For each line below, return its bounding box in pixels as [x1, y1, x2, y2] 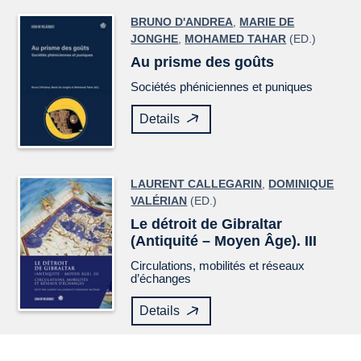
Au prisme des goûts [131, 53, 275, 70]
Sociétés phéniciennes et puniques [131, 79, 313, 93]
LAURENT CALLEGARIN [131, 177, 263, 191]
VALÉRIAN [131, 194, 188, 208]
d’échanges [131, 272, 192, 286]
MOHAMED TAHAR [185, 31, 287, 45]
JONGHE [131, 31, 179, 45]
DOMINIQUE [268, 177, 334, 191]
